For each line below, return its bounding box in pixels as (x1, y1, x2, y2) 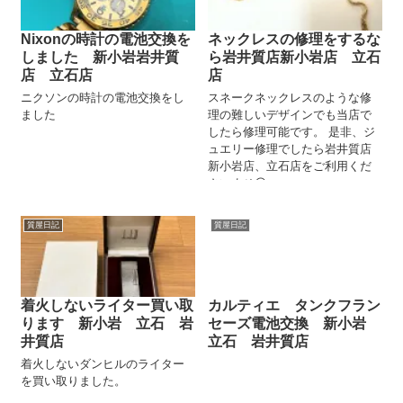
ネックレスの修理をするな (208, 31, 381, 48)
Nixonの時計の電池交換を (21, 31, 192, 48)
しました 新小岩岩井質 (21, 49, 180, 66)
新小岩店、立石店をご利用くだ (208, 159, 372, 174)
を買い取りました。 (21, 374, 127, 389)
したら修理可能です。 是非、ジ (208, 125, 376, 139)
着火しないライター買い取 (21, 298, 194, 314)
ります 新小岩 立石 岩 (21, 316, 194, 332)
